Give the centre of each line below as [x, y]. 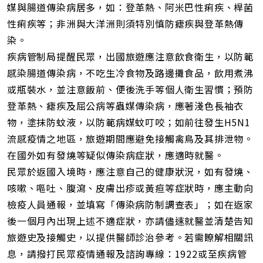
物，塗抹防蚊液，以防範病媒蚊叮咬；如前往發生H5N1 [129, 122]
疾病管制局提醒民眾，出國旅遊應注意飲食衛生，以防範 [130, 57]
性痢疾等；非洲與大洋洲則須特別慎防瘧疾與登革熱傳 [126, 24]
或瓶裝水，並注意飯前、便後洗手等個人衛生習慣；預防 [130, 90]
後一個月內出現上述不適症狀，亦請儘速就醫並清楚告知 [130, 221]
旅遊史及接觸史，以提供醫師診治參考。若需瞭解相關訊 [130, 237]
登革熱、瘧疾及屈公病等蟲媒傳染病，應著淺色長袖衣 [126, 106]
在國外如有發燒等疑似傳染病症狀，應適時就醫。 [116, 155]
